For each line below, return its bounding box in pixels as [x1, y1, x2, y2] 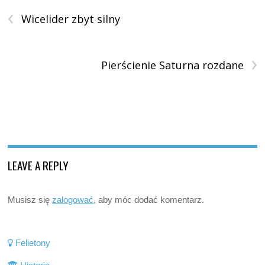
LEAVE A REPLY [8, 156, 69, 173]
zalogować [52, 194, 94, 205]
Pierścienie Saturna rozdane [101, 57, 244, 72]
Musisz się [8, 194, 53, 205]
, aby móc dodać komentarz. [93, 194, 205, 205]
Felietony [13, 237, 51, 248]
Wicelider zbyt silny [21, 11, 121, 26]
